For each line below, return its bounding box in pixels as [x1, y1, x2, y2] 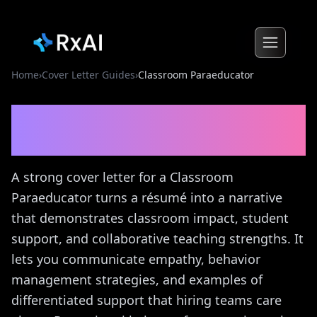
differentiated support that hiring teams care [11, 292, 282, 309]
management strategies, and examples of [11, 271, 263, 288]
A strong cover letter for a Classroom [11, 168, 234, 185]
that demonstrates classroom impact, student [11, 209, 289, 226]
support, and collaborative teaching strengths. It [11, 230, 304, 247]
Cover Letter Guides [42, 68, 135, 81]
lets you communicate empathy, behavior [11, 250, 260, 267]
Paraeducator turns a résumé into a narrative [11, 189, 282, 206]
